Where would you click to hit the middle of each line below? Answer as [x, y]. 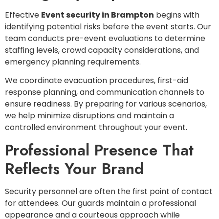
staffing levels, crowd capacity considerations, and [102, 50]
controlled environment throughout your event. [96, 128]
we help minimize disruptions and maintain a [89, 116]
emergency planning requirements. [73, 62]
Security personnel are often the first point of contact [109, 191]
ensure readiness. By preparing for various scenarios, [106, 104]
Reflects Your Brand [74, 168]
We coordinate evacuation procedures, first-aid [97, 81]
